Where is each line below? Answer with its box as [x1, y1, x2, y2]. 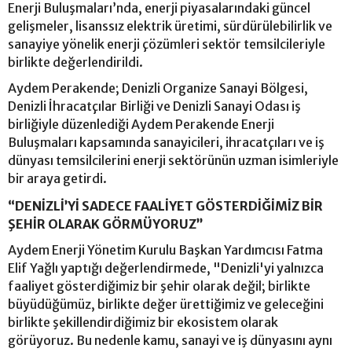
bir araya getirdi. [8, 170, 109, 186]
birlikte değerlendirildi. [8, 53, 143, 70]
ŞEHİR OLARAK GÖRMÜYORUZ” [8, 215, 203, 232]
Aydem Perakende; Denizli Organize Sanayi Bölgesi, [8, 79, 308, 96]
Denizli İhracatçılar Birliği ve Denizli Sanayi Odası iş [8, 97, 301, 114]
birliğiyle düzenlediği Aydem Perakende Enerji [8, 115, 274, 132]
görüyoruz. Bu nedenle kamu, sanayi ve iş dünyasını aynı [8, 332, 332, 348]
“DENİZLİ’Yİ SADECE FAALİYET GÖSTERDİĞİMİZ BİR [8, 197, 323, 214]
